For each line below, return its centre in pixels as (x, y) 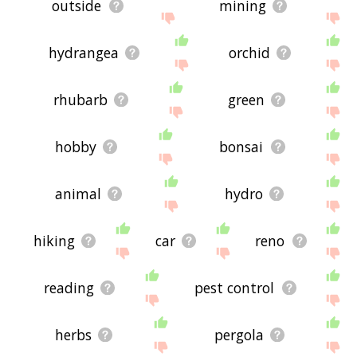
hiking (54, 241)
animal (78, 194)
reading (69, 288)
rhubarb (81, 100)
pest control (235, 288)
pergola (239, 335)
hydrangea (83, 53)
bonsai (241, 147)
